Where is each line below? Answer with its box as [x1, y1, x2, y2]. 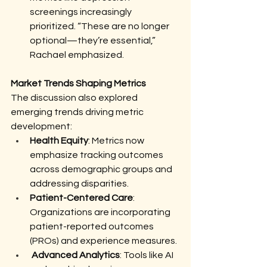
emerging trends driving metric [11, 107, 145, 117]
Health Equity [30, 136, 88, 145]
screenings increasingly [30, 7, 133, 17]
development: [11, 122, 72, 131]
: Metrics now [88, 136, 146, 145]
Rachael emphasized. [30, 50, 124, 60]
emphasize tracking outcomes [30, 150, 165, 160]
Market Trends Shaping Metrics [11, 79, 146, 88]
